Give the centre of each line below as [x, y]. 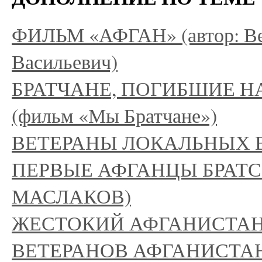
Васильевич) [65, 61]
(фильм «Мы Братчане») [114, 115]
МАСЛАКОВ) [71, 196]
